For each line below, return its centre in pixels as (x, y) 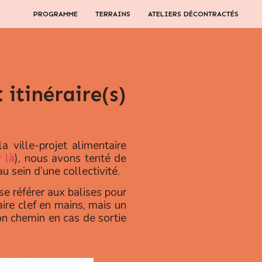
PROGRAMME (56, 14)
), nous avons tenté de (71, 158)
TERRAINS (113, 14)
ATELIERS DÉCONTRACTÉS (193, 14)
